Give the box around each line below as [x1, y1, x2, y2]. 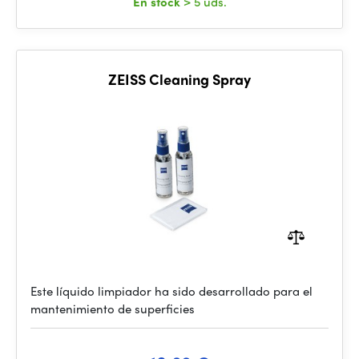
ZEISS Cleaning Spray [108, 69, 251, 89]
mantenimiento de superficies [30, 300, 195, 317]
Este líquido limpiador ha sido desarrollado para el [30, 282, 313, 300]
